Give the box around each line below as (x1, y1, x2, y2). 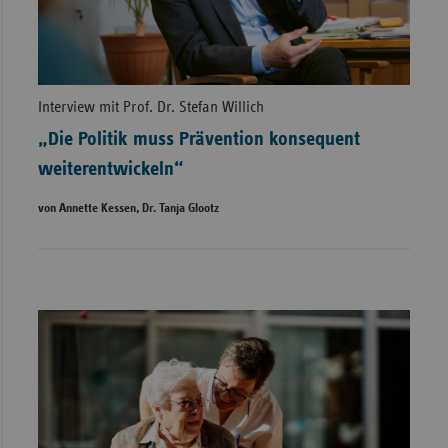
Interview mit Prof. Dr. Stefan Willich (37, 98, 264, 115)
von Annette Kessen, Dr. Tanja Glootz (37, 201, 219, 215)
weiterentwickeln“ (37, 158, 184, 179)
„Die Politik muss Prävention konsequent (37, 128, 360, 149)
